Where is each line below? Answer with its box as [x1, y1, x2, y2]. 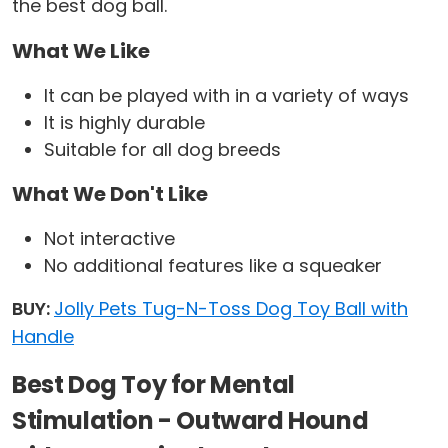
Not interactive [44, 226, 175, 252]
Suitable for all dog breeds [44, 137, 281, 163]
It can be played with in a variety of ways [44, 83, 409, 109]
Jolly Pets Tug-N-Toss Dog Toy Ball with [54, 296, 408, 322]
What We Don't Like [12, 180, 208, 209]
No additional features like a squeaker [44, 253, 382, 279]
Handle [12, 324, 74, 350]
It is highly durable [44, 110, 205, 136]
